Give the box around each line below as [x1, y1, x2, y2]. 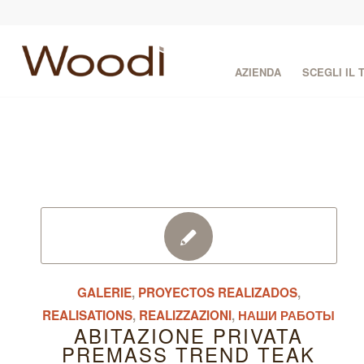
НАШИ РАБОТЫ [238, 306, 336, 324]
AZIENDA [235, 64, 282, 80]
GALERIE [76, 284, 132, 301]
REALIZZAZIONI [139, 306, 232, 324]
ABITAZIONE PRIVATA [74, 322, 304, 349]
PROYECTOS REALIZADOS [137, 284, 297, 301]
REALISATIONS [42, 306, 133, 324]
